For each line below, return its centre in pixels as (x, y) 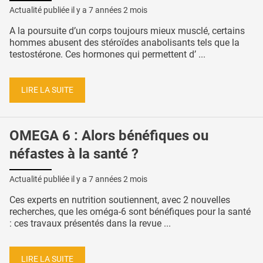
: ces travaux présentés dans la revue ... (90, 224)
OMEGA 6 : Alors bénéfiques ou (109, 136)
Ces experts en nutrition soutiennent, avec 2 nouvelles (120, 200)
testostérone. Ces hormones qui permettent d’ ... (107, 54)
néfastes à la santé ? (74, 154)
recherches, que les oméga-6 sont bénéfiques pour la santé (130, 212)
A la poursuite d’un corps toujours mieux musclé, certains (127, 31)
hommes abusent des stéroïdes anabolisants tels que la (124, 42)
